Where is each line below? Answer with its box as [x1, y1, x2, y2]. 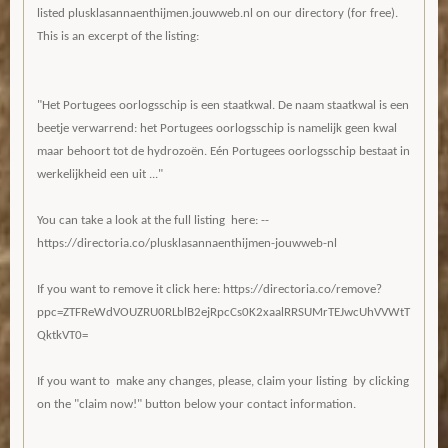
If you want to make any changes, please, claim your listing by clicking [37, 375, 409, 389]
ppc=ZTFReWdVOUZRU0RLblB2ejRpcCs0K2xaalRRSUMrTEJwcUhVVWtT [37, 306, 410, 320]
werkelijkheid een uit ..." [37, 168, 163, 182]
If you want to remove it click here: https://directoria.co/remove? [37, 283, 382, 297]
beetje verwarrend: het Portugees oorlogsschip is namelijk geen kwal [37, 122, 397, 136]
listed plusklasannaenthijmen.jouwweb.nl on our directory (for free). [37, 7, 398, 21]
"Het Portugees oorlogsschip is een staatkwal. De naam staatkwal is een [37, 99, 409, 113]
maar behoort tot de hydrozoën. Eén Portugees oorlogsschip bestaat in [37, 145, 410, 159]
